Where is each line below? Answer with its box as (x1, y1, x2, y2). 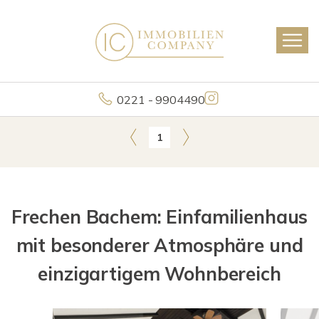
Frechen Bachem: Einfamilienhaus (11, 205, 308, 229)
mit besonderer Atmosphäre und (16, 234, 303, 257)
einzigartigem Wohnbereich (38, 262, 281, 286)
